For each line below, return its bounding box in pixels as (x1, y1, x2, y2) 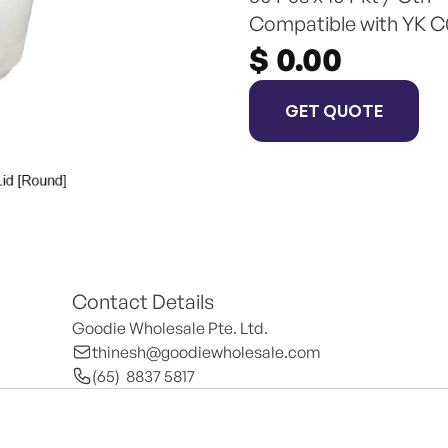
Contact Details (72, 289, 214, 314)
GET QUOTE (285, 100, 383, 120)
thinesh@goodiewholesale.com (92, 342, 321, 362)
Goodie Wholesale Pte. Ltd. (72, 318, 268, 338)
